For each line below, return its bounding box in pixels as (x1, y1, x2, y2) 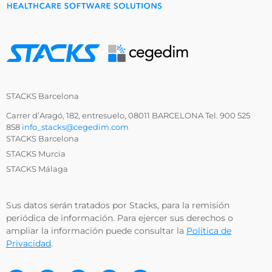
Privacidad (6, 238, 51, 250)
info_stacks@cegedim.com (22, 122, 129, 132)
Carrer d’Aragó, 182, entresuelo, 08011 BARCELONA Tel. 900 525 (6, 110, 250, 121)
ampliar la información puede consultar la (6, 225, 186, 237)
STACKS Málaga (6, 164, 68, 174)
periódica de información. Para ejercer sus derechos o (6, 212, 233, 224)
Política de (186, 225, 231, 237)
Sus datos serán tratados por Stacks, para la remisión (6, 200, 229, 211)
